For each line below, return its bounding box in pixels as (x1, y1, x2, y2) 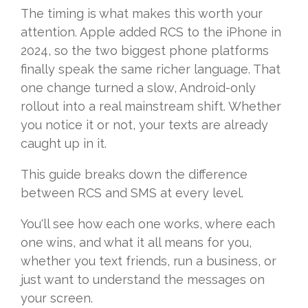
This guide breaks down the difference (21, 167, 247, 182)
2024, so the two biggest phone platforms (21, 43, 269, 58)
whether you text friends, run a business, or (21, 254, 276, 269)
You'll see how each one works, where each (21, 217, 275, 232)
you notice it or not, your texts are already (21, 118, 268, 133)
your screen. (21, 291, 93, 306)
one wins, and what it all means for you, (21, 235, 252, 250)
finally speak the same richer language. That (21, 62, 280, 77)
